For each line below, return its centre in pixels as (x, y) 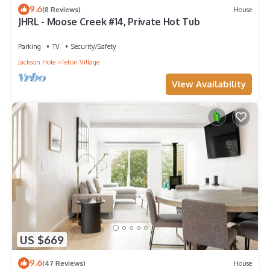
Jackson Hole (37, 62)
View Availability (209, 84)
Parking (30, 47)
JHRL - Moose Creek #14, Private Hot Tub (109, 22)
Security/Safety (93, 47)
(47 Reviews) (64, 263)
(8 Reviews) (61, 9)
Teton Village (80, 62)
